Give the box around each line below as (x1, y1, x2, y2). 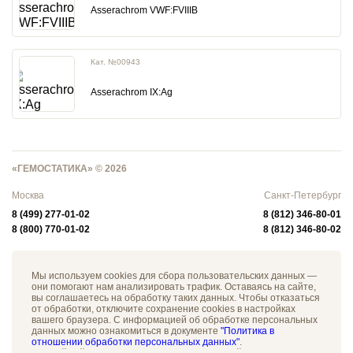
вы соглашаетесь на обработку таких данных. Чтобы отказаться (32, 292, 320, 303)
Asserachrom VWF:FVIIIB (91, 4, 198, 16)
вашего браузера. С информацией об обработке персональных (32, 314, 318, 325)
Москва (12, 190, 44, 201)
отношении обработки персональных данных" (32, 336, 240, 347)
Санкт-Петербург (264, 190, 341, 201)
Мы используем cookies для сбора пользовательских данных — (32, 270, 317, 281)
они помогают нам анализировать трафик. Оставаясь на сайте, (32, 281, 316, 292)
